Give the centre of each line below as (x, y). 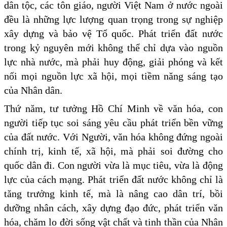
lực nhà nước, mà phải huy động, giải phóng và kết (113, 62)
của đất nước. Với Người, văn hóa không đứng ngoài (113, 137)
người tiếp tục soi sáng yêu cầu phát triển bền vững (113, 122)
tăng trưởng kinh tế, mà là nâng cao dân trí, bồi (113, 193)
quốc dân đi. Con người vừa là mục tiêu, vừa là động (113, 165)
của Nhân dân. (33, 90)
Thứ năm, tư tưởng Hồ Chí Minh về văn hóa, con (113, 108)
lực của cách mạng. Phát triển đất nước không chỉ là (113, 179)
